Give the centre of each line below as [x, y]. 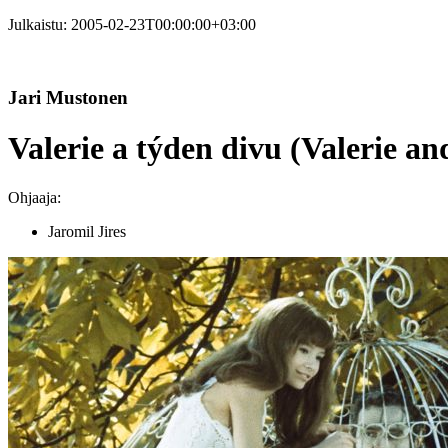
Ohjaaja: [34, 197]
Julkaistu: [39, 24]
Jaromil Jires [87, 231]
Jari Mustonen [68, 97]
